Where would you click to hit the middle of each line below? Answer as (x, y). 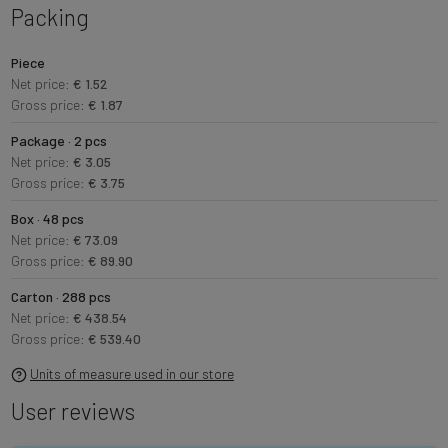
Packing (49, 16)
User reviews (72, 410)
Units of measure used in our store (132, 373)
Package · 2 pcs (58, 140)
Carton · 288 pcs (60, 296)
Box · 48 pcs (47, 218)
